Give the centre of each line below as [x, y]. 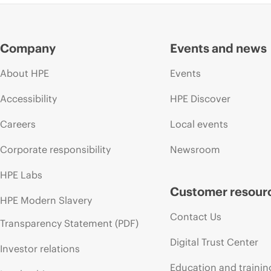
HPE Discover [201, 98]
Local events [199, 124]
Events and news [219, 48]
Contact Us [196, 216]
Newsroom [195, 149]
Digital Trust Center [214, 242]
